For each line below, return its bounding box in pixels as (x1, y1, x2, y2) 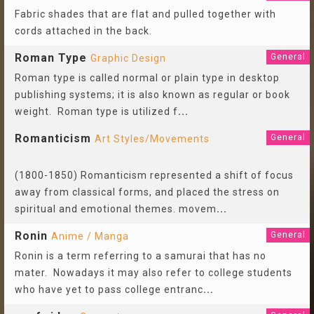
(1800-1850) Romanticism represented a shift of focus (15, 170, 294, 181)
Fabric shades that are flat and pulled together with (15, 8, 276, 20)
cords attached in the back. (15, 25, 152, 36)
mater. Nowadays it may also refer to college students (15, 267, 292, 278)
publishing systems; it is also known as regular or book (15, 89, 290, 100)
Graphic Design (90, 53, 166, 64)
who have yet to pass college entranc (15, 284, 203, 295)
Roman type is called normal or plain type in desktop (15, 72, 280, 83)
